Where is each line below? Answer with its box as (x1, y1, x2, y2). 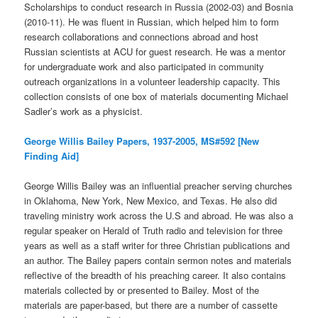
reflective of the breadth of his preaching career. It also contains (24, 268, 287, 283)
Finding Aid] (24, 149, 79, 163)
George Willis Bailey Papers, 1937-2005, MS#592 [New (24, 134, 260, 148)
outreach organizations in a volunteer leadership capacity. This (24, 75, 281, 89)
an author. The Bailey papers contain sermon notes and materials (24, 253, 292, 268)
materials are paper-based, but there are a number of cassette (24, 298, 278, 312)
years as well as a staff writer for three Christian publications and (24, 238, 290, 253)
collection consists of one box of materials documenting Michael (24, 89, 289, 104)
